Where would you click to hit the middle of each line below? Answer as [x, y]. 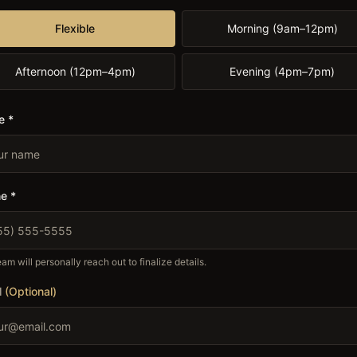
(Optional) [31, 291]
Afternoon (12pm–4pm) [75, 71]
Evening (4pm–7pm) [282, 71]
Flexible [75, 28]
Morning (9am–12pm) [282, 28]
